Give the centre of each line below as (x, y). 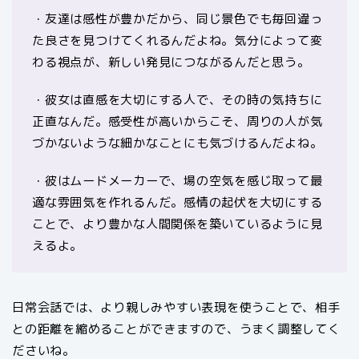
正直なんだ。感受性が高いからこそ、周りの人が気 (177, 121)
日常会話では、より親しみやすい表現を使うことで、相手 (176, 307)
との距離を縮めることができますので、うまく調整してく (176, 329)
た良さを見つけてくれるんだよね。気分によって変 (177, 40)
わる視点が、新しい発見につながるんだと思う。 (171, 62)
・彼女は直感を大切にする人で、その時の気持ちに (177, 99)
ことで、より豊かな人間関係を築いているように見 (177, 224)
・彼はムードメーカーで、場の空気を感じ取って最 (177, 180)
